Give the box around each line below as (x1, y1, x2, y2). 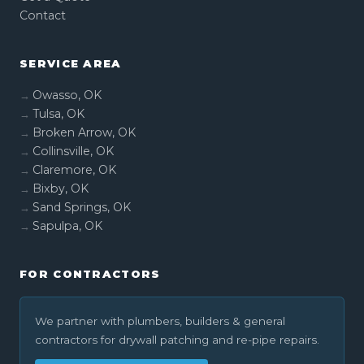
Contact (19, 8, 66, 23)
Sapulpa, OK (32, 219, 102, 233)
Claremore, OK (32, 162, 116, 177)
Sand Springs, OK (32, 200, 131, 214)
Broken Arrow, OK (32, 125, 136, 140)
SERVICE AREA (19, 57, 122, 70)
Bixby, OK (32, 181, 89, 196)
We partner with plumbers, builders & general (35, 314, 285, 327)
